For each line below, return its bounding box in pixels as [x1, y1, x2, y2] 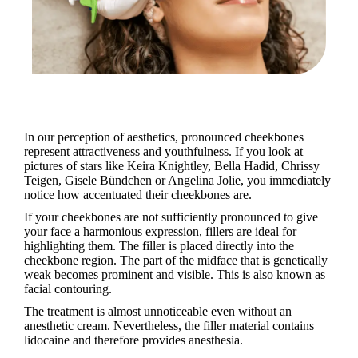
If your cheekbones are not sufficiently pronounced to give [24, 210, 318, 225]
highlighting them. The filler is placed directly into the [24, 239, 294, 253]
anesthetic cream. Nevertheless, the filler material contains [24, 319, 314, 333]
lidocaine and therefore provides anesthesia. [24, 333, 243, 348]
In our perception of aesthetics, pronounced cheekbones [24, 130, 304, 145]
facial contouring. [24, 282, 112, 296]
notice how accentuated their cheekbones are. [24, 188, 252, 202]
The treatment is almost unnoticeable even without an [24, 304, 292, 319]
